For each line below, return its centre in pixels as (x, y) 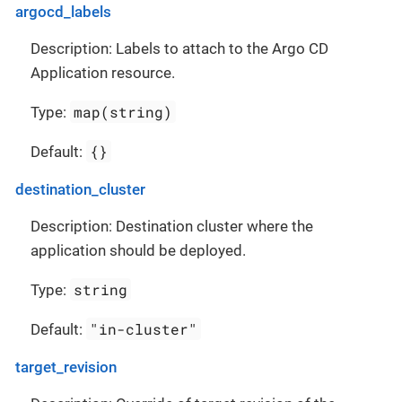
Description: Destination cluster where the (172, 226)
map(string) (123, 112)
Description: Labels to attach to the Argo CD (179, 48)
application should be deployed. (138, 250)
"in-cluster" (144, 329)
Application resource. (103, 73)
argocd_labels (63, 12)
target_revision (66, 367)
